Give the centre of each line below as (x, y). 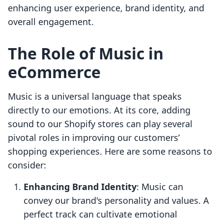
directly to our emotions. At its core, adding (99, 110)
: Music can (160, 187)
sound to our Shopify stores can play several (100, 124)
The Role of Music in (86, 54)
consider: (27, 165)
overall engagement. (51, 22)
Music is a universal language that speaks (95, 96)
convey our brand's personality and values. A (116, 201)
